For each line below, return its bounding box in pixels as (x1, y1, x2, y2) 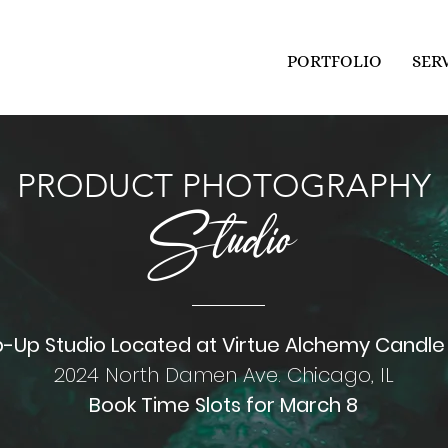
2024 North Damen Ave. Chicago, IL (53, 361, 394, 389)
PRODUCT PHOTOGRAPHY (16, 167, 431, 205)
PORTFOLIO (287, 52, 382, 71)
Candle (374, 331, 445, 359)
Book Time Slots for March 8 (89, 391, 358, 419)
